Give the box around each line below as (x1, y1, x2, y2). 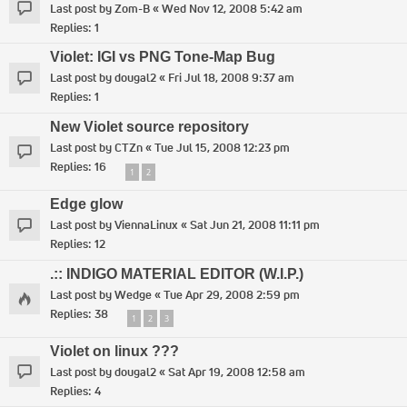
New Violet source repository (50, 119, 249, 135)
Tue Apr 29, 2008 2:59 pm (164, 286, 300, 303)
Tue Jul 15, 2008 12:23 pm (154, 140, 290, 156)
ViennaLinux (114, 216, 178, 233)
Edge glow (50, 195, 123, 212)
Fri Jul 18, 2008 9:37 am (168, 70, 294, 86)
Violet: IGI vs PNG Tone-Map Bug (50, 49, 275, 65)
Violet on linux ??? (50, 342, 179, 359)
